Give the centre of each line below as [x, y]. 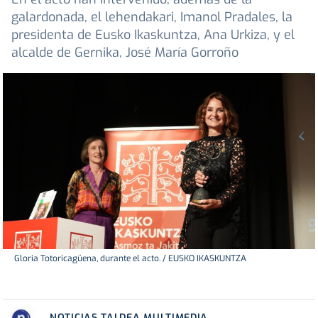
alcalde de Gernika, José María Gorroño [125, 53]
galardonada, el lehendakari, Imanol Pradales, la [152, 17]
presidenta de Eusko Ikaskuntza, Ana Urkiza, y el [153, 35]
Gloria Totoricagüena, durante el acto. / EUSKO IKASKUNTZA [130, 258]
